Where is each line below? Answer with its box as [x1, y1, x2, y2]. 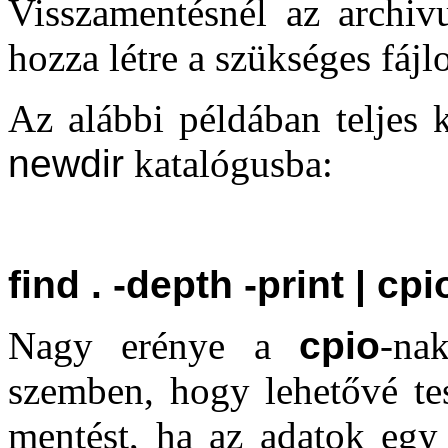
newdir [8, 142, 124, 185]
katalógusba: [124, 142, 333, 185]
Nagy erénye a [8, 324, 299, 367]
